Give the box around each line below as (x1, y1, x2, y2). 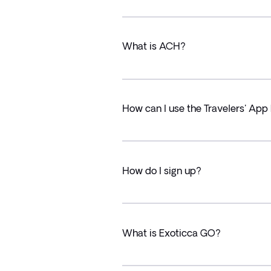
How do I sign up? (122, 165, 201, 176)
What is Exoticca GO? (122, 227, 221, 238)
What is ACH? (122, 41, 186, 52)
